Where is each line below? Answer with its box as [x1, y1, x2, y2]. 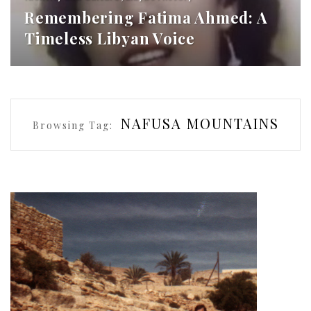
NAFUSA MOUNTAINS [120, 114, 279, 133]
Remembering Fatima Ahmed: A [24, 7, 268, 28]
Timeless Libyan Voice [24, 28, 195, 49]
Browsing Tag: [32, 119, 113, 133]
